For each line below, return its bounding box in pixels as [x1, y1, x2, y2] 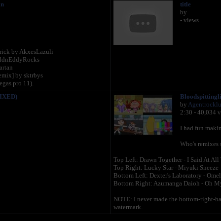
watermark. [113, 203, 143, 211]
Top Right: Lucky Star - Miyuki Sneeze [113, 164, 219, 171]
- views [180, 16, 199, 24]
